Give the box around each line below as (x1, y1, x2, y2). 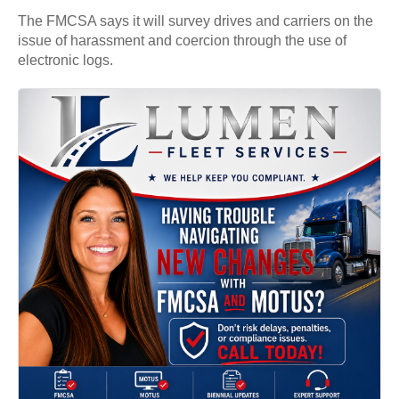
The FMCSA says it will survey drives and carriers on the (18, 13, 373, 29)
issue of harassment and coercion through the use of (18, 33, 346, 49)
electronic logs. (18, 53, 113, 69)
